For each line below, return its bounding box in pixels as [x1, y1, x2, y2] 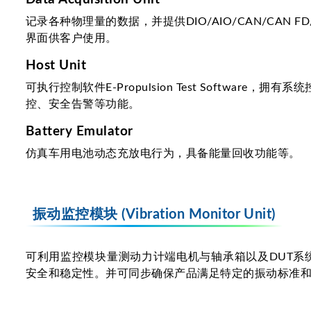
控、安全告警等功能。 [26, 99, 140, 110]
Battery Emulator [26, 125, 133, 139]
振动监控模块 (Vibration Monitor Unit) [33, 208, 276, 222]
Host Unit [26, 59, 87, 73]
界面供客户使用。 [26, 33, 117, 44]
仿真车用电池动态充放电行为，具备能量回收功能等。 [26, 148, 301, 160]
